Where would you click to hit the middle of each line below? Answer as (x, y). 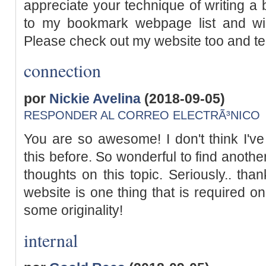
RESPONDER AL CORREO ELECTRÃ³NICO (142, 115)
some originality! (73, 210)
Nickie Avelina (95, 98)
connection (62, 70)
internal (51, 240)
